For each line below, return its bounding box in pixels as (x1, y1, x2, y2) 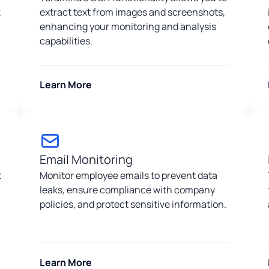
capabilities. (40, 34, 92, 47)
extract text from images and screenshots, (40, 5, 225, 19)
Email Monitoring (40, 151, 133, 168)
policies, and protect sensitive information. (40, 197, 226, 211)
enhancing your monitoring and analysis (40, 19, 216, 33)
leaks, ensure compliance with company (40, 183, 215, 196)
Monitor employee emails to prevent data (40, 168, 217, 182)
